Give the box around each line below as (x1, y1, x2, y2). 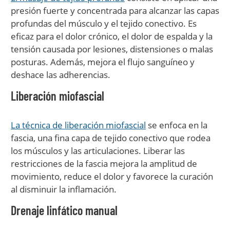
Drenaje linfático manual (11, 203, 118, 218)
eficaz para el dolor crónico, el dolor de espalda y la (11, 30, 213, 42)
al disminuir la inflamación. (11, 183, 117, 195)
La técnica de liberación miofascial (11, 119, 146, 131)
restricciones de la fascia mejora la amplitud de (11, 158, 197, 169)
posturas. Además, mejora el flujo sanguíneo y (11, 56, 195, 68)
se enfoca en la (146, 119, 207, 131)
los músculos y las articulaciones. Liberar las (11, 145, 185, 157)
